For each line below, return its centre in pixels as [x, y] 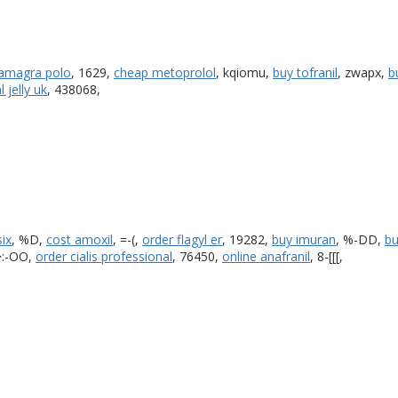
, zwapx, [363, 72]
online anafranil [266, 256]
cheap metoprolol [165, 72]
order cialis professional [104, 256]
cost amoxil [80, 239]
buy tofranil [305, 72]
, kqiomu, [244, 72]
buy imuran [304, 239]
